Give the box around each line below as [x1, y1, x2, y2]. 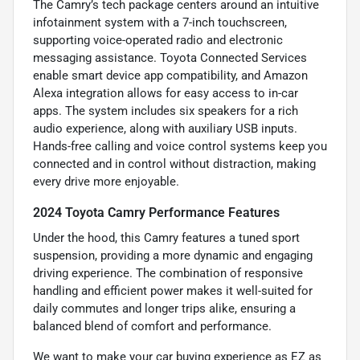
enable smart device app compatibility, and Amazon [33, 67, 308, 83]
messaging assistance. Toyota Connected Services [33, 50, 307, 65]
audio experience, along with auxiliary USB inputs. [33, 121, 297, 136]
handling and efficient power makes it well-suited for [33, 283, 313, 298]
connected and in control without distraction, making [33, 156, 316, 171]
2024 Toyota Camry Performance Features [33, 204, 280, 220]
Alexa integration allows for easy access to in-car [33, 85, 298, 100]
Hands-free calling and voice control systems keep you [33, 138, 327, 153]
